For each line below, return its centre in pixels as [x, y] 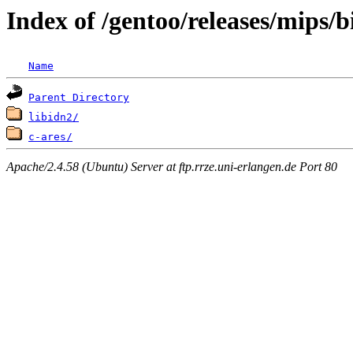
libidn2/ [54, 117]
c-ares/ [50, 137]
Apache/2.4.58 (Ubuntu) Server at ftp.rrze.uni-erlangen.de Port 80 [172, 166]
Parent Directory [79, 98]
